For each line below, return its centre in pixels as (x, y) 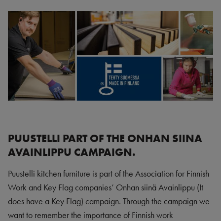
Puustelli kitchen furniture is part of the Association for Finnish (109, 174)
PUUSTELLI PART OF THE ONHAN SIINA (105, 138)
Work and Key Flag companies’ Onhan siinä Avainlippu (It (106, 187)
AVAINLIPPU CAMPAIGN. (72, 152)
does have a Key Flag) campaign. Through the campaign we (109, 201)
